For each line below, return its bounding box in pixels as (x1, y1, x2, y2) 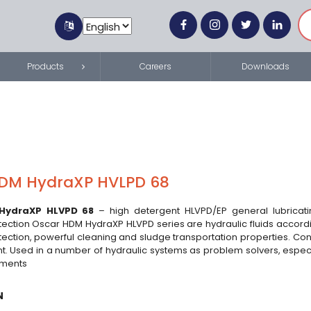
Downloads (241, 60, 289, 72)
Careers (140, 60, 172, 72)
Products (27, 60, 65, 72)
